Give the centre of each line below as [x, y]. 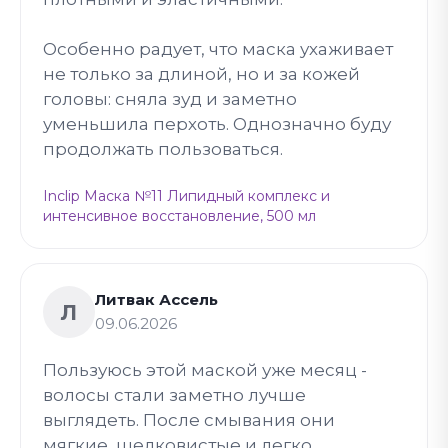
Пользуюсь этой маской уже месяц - [205, 370]
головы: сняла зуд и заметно [170, 99]
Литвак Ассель [156, 299]
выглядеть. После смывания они [189, 420]
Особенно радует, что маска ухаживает [218, 49]
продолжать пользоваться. [163, 149]
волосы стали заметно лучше [174, 395]
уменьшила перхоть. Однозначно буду [217, 124]
